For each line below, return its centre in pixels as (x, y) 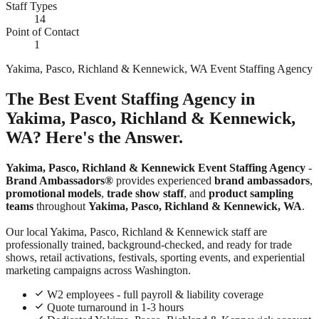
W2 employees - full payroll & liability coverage (155, 294)
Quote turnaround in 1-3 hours (115, 307)
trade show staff (145, 193)
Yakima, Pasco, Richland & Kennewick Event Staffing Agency (156, 167)
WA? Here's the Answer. (94, 137)
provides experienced (164, 180)
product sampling (251, 193)
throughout (61, 206)
